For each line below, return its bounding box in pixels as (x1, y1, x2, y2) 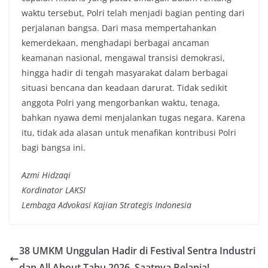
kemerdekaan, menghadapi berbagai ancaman (22, 37, 209, 49)
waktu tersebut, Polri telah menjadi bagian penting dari (22, 7, 245, 19)
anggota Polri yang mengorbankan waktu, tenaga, (22, 97, 220, 109)
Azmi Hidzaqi (22, 169, 71, 181)
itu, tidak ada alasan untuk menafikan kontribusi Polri (22, 127, 236, 139)
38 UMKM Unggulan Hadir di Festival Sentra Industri (19, 244, 255, 258)
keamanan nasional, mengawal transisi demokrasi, (22, 52, 225, 64)
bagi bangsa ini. (22, 142, 86, 154)
